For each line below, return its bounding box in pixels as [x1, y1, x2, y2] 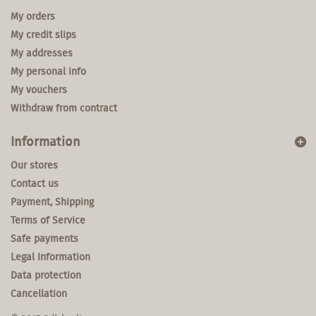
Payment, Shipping [11, 194, 94, 209]
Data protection [11, 267, 81, 282]
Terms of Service [11, 212, 85, 227]
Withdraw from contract [11, 100, 117, 115]
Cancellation [11, 286, 67, 300]
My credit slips [11, 27, 76, 42]
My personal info [11, 63, 86, 78]
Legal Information [11, 249, 90, 264]
